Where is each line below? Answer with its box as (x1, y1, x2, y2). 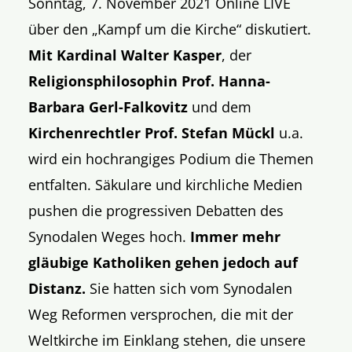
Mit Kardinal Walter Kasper (28, 45, 222, 64)
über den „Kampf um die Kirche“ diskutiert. (28, 19, 312, 38)
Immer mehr (190, 226, 281, 246)
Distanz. (28, 278, 86, 298)
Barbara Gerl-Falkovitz (28, 97, 189, 116)
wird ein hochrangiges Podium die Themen (28, 148, 314, 168)
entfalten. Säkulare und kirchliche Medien (28, 174, 303, 194)
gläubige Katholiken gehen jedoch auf (28, 252, 299, 272)
